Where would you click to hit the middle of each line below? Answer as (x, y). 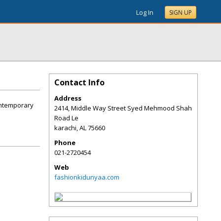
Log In (145, 12)
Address (68, 98)
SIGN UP (181, 13)
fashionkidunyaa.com (87, 177)
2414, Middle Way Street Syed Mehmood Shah (123, 108)
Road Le (66, 118)
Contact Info (79, 82)
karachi (65, 128)
